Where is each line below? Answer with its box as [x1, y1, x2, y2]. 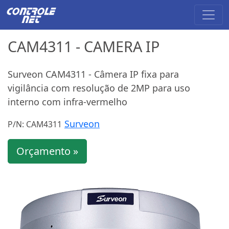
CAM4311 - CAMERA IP [8, 36, 159, 56]
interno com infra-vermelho [8, 95, 127, 108]
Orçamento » [16, 144, 78, 158]
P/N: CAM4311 [8, 118, 62, 130]
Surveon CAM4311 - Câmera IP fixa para [8, 67, 179, 80]
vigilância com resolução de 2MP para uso [8, 81, 190, 94]
